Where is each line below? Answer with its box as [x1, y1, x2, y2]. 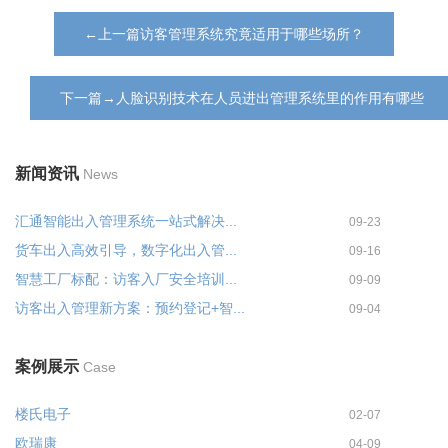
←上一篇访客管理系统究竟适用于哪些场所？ [84, 26, 364, 42]
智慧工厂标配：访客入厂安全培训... [15, 271, 237, 287]
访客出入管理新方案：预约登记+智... [15, 300, 245, 316]
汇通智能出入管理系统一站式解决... [15, 213, 237, 229]
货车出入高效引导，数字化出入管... [15, 242, 237, 258]
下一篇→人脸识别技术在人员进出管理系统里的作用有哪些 [60, 90, 424, 106]
